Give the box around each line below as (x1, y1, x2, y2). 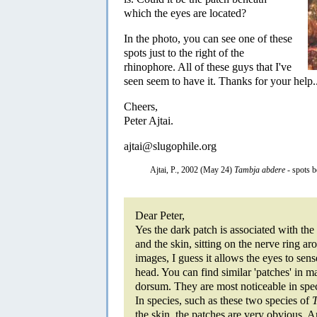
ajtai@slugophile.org (124, 139, 217, 152)
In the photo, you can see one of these (124, 32, 292, 45)
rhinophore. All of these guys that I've (124, 60, 292, 73)
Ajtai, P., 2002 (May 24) (150, 164, 234, 175)
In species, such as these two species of (135, 294, 312, 306)
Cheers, (124, 100, 158, 113)
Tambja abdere (234, 164, 285, 175)
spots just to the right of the (124, 46, 244, 59)
